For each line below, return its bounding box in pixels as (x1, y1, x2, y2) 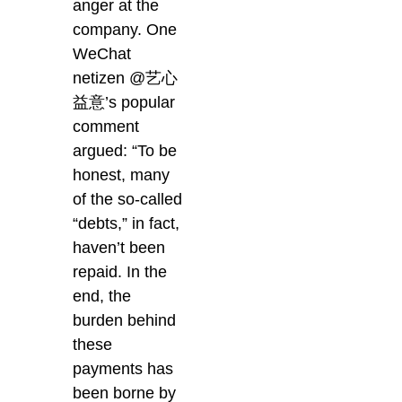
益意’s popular (73, 92, 176, 111)
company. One (73, 20, 178, 39)
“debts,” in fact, (73, 214, 180, 232)
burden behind (73, 310, 177, 329)
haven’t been (73, 238, 166, 257)
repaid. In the (73, 262, 168, 281)
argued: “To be (73, 141, 178, 160)
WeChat (73, 44, 132, 63)
